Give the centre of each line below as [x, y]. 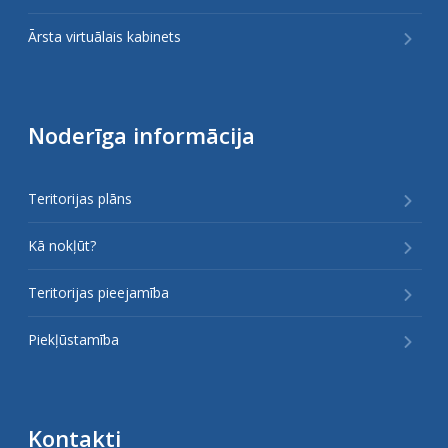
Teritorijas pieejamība [98, 292]
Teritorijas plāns [80, 198]
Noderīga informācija [141, 134]
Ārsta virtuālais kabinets [104, 36]
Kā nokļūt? [62, 245]
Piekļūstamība [73, 339]
